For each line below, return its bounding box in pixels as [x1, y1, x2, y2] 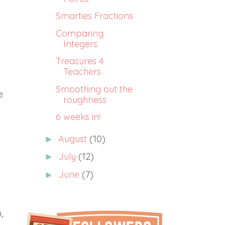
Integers [63, 38, 97, 50]
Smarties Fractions [55, 10, 133, 22]
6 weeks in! [55, 111, 100, 123]
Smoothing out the [55, 83, 133, 95]
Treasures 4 [55, 55, 103, 67]
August [58, 133, 89, 145]
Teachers [63, 66, 101, 77]
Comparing [55, 27, 103, 39]
